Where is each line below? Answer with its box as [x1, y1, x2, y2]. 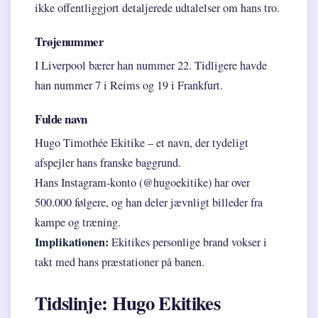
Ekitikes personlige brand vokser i [109, 234, 267, 251]
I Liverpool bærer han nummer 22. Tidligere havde [35, 57, 267, 74]
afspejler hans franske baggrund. [35, 155, 181, 171]
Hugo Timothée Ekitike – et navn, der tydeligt [35, 135, 248, 151]
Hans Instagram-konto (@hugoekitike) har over [35, 175, 250, 191]
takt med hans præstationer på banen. [35, 254, 204, 270]
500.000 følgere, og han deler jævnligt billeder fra [35, 194, 263, 211]
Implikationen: [35, 234, 109, 251]
